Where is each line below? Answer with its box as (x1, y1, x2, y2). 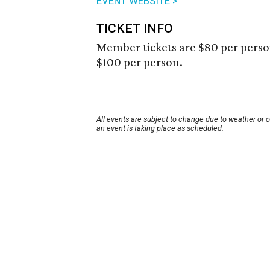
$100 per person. (96, 55, 183, 70)
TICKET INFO (96, 21, 173, 36)
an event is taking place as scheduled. (96, 124, 224, 133)
